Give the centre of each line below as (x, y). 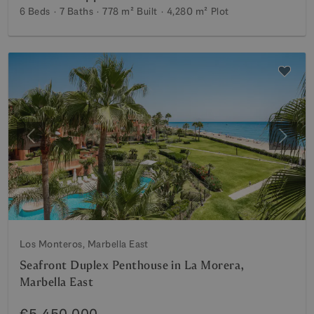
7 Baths (76, 11)
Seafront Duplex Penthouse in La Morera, (132, 265)
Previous (51, 143)
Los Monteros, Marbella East (84, 244)
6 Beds (35, 11)
